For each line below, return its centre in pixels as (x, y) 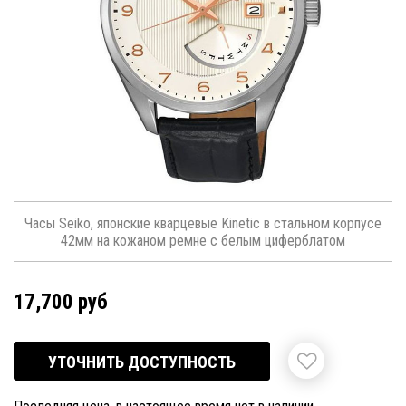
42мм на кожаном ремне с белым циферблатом (203, 240)
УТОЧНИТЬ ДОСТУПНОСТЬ (142, 362)
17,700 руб (61, 302)
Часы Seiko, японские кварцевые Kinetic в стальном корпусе (203, 223)
